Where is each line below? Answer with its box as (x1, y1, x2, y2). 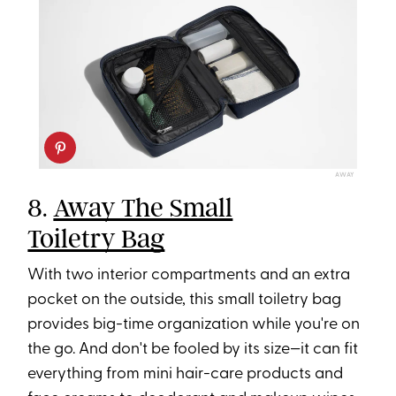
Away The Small (53, 191, 233, 224)
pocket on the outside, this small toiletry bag (27, 291, 342, 308)
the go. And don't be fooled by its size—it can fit (27, 340, 359, 358)
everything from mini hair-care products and (27, 365, 344, 383)
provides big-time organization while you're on (27, 316, 361, 333)
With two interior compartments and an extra (27, 266, 351, 284)
